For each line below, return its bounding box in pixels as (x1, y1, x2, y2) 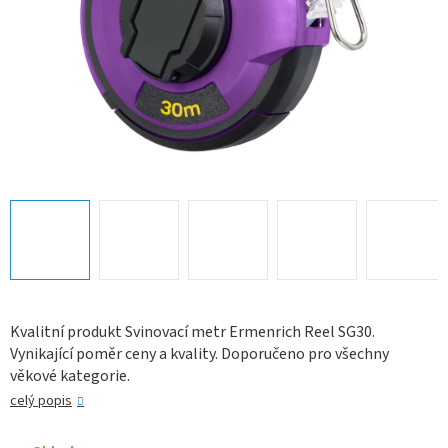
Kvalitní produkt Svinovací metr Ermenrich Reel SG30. (10, 321, 375, 344)
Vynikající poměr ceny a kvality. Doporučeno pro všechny (10, 343, 389, 366)
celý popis (10, 391, 72, 412)
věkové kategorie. (10, 365, 130, 388)
